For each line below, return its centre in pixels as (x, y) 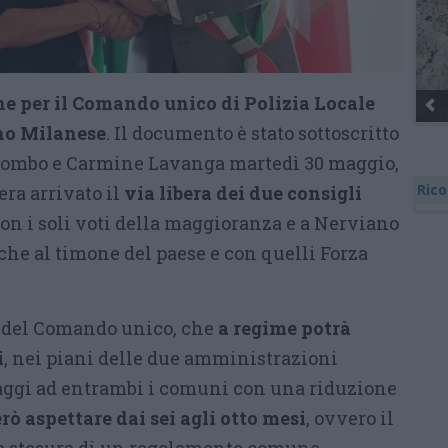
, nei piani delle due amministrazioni (171, 358)
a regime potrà (284, 328)
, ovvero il (350, 418)
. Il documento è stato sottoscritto (252, 133)
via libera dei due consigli (243, 193)
